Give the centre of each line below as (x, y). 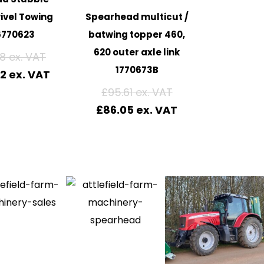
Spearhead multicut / (137, 17)
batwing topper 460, (137, 35)
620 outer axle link (137, 52)
